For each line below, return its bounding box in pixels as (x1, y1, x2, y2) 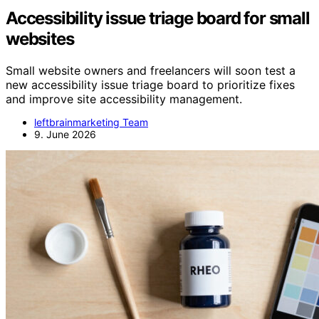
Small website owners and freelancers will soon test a (6, 63, 296, 78)
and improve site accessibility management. (6, 92, 242, 106)
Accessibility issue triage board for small (6, 8, 310, 29)
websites (6, 28, 74, 50)
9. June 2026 (34, 128, 96, 140)
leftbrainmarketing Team (34, 116, 148, 128)
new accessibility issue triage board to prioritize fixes (6, 78, 295, 92)
